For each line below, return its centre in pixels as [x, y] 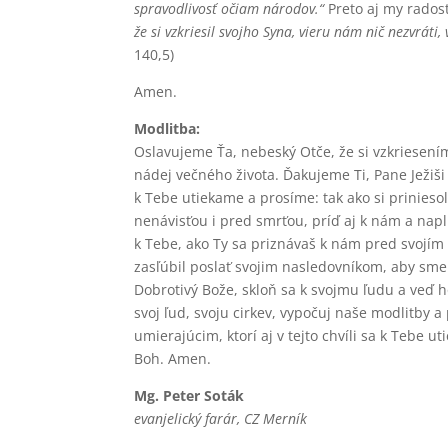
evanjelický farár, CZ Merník [221, 418]
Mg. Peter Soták [189, 395]
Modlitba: [167, 128]
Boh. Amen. [173, 358]
